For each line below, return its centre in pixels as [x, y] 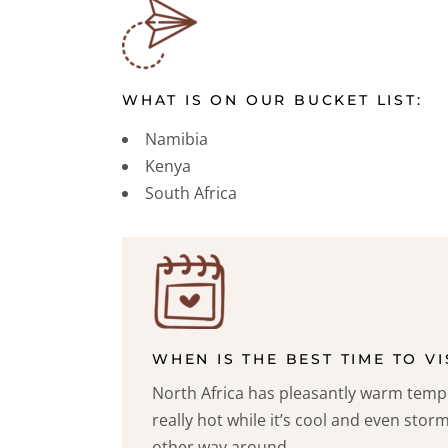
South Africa [191, 193]
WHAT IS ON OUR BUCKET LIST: [272, 100]
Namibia [176, 139]
